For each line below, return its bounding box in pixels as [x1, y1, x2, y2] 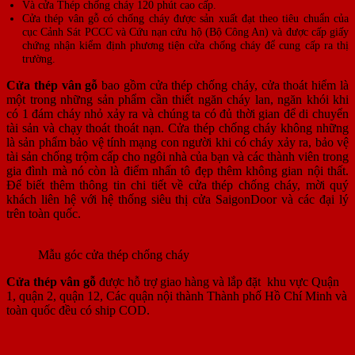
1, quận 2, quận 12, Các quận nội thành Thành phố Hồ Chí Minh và [6, 288, 347, 303]
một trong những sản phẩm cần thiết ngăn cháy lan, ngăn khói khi [6, 92, 349, 106]
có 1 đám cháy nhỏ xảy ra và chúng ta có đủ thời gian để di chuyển [6, 106, 349, 120]
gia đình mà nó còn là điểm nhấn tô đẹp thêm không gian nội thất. [6, 163, 349, 177]
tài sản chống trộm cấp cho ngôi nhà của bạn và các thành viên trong [6, 149, 349, 163]
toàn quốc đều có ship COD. [6, 303, 150, 317]
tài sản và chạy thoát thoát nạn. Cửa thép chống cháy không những [6, 120, 349, 135]
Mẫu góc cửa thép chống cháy [38, 247, 189, 261]
